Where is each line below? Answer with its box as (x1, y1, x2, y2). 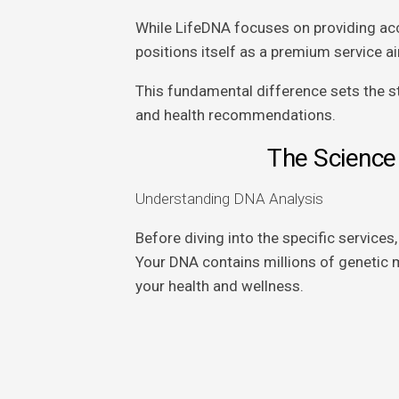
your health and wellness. (134, 277, 304, 295)
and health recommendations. (134, 106, 336, 124)
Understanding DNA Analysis (134, 190, 323, 208)
